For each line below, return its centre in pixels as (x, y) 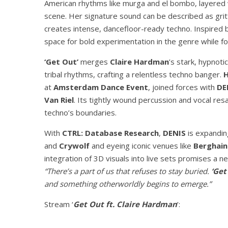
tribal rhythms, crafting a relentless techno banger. (134, 74)
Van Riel (59, 100)
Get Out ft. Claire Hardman (125, 204)
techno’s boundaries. (80, 112)
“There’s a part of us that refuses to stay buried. (128, 171)
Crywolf (74, 146)
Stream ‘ (59, 204)
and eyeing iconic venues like (141, 146)
